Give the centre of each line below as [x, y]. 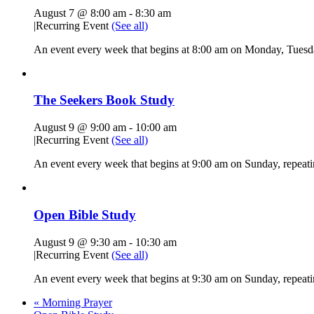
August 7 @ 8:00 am [80, 13]
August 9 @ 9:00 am [80, 128]
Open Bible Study [85, 214]
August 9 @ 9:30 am [80, 242]
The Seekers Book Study [104, 100]
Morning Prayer [76, 302]
